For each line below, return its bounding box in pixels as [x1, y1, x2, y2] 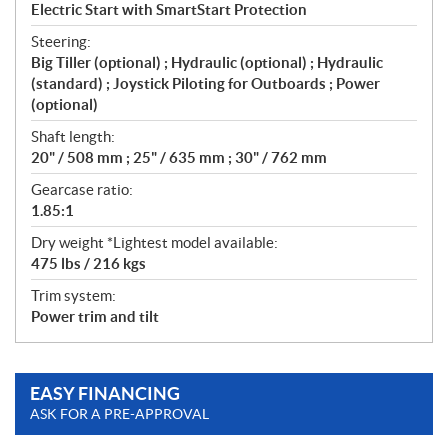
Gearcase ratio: [31, 181, 133, 199]
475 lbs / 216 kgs [31, 255, 146, 273]
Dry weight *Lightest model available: [31, 234, 278, 252]
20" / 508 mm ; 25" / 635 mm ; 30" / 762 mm [31, 149, 327, 167]
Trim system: [31, 287, 116, 305]
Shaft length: [31, 128, 115, 146]
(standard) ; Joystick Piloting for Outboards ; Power [31, 75, 380, 93]
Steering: [31, 33, 91, 51]
